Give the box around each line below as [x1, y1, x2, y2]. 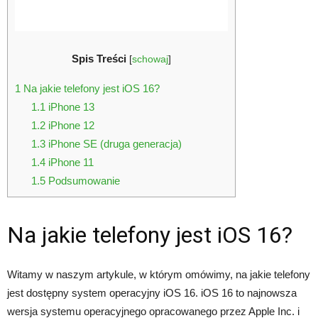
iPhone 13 [45, 100, 94, 113]
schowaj [132, 54, 168, 65]
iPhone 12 [45, 119, 94, 131]
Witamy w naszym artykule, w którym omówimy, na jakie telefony [7, 268, 310, 281]
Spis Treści [72, 53, 126, 65]
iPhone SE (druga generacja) [45, 137, 182, 150]
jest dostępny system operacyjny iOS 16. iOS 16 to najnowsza [7, 287, 297, 300]
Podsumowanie [45, 174, 120, 187]
